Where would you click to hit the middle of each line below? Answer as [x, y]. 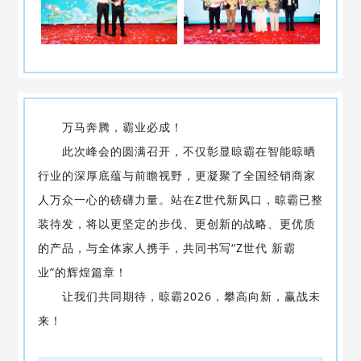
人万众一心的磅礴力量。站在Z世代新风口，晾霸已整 [180, 199]
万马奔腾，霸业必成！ [110, 127]
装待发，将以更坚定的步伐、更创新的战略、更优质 [176, 223]
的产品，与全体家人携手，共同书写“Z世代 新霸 [166, 247]
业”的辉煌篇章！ [82, 272]
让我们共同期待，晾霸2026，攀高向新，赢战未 [179, 296]
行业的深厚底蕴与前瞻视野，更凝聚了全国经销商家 [176, 175]
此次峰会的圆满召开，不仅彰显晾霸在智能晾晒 [176, 151]
